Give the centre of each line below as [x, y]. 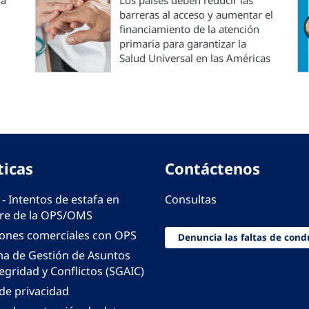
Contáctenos [212, 168]
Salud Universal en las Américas [195, 58]
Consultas [191, 199]
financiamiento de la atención [189, 29]
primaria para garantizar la [183, 43]
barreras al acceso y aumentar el [196, 14]
